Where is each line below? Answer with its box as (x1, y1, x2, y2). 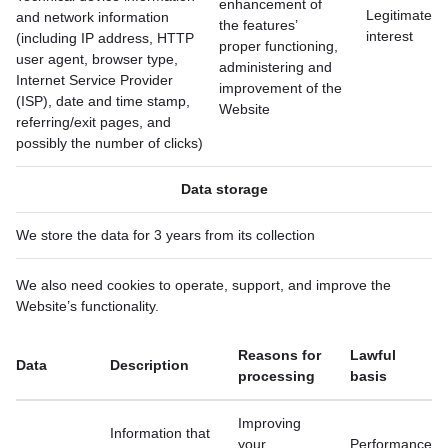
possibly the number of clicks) (16, 135, 203, 151)
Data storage (180, 181, 268, 197)
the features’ (219, 17, 298, 33)
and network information (16, 9, 169, 25)
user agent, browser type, (16, 51, 178, 67)
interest (366, 28, 413, 44)
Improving (238, 415, 301, 431)
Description (110, 357, 189, 373)
